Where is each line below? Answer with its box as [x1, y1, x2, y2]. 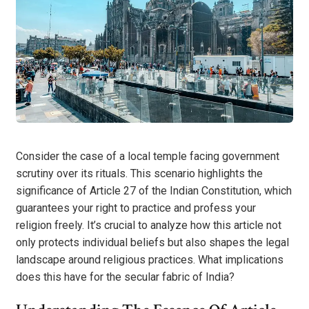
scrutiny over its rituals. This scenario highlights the [16, 166, 263, 180]
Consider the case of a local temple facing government [16, 149, 279, 163]
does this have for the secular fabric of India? [16, 270, 235, 283]
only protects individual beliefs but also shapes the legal [16, 235, 289, 249]
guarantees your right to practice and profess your [16, 201, 256, 215]
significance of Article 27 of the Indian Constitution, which [16, 183, 292, 197]
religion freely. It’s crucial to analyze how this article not [16, 218, 281, 232]
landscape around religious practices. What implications [16, 252, 283, 266]
